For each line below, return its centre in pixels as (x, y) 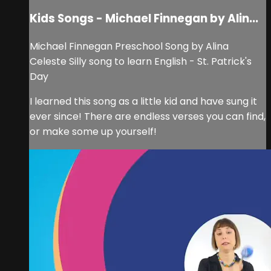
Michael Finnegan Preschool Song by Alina (129, 46)
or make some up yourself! (93, 131)
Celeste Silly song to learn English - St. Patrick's (141, 61)
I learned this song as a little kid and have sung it (143, 101)
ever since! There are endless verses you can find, (148, 116)
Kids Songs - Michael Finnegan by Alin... (144, 19)
